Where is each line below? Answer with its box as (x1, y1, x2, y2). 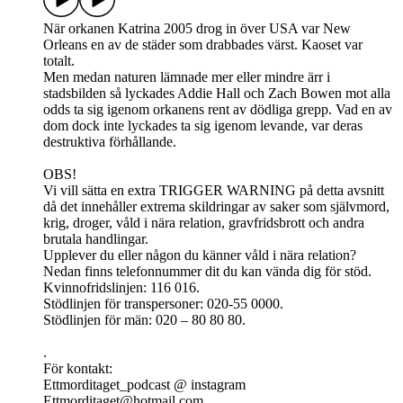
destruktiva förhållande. (43, 134, 176, 150)
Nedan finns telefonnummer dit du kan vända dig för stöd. (43, 264, 372, 280)
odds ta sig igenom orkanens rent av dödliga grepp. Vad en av (43, 102, 392, 118)
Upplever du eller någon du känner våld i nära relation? (43, 247, 356, 264)
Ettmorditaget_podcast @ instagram (43, 377, 246, 393)
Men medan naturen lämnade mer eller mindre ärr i (43, 69, 330, 85)
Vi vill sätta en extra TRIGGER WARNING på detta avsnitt (43, 183, 384, 199)
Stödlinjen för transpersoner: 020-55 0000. (43, 296, 283, 312)
